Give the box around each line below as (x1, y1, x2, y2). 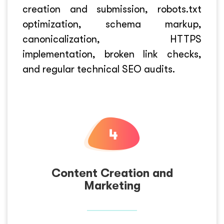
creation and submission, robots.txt (22, 3, 201, 15)
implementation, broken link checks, (22, 48, 201, 60)
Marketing (83, 179, 140, 192)
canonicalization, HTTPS (22, 33, 201, 45)
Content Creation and (51, 166, 173, 180)
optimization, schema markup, (22, 18, 201, 30)
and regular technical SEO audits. (22, 63, 175, 75)
